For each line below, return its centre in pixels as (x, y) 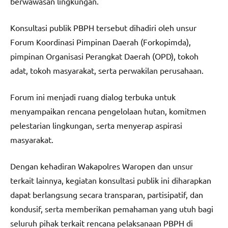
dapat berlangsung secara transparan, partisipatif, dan (107, 195)
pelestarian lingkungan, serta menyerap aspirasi (96, 125)
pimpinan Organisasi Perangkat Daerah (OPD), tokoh (104, 56)
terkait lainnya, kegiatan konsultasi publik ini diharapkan (111, 180)
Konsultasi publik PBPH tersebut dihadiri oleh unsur (103, 28)
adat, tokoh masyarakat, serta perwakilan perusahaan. (107, 70)
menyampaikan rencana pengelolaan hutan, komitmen (108, 111)
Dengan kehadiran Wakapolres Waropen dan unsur (102, 166)
